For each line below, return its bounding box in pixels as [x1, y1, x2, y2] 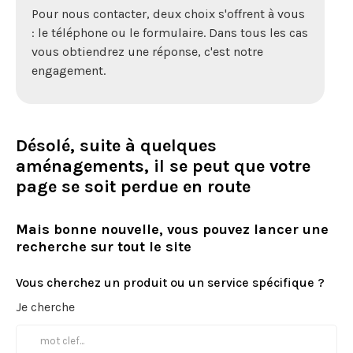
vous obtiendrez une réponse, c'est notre [32, 44, 263, 59]
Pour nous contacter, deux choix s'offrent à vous [32, 6, 305, 21]
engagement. [32, 63, 106, 78]
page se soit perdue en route [16, 176, 251, 197]
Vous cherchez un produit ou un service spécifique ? [16, 275, 325, 290]
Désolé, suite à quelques [16, 136, 217, 156]
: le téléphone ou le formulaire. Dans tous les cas [32, 25, 308, 40]
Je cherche [16, 299, 75, 314]
